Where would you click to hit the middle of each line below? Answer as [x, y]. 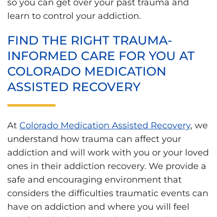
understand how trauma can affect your [94, 139]
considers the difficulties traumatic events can [108, 194]
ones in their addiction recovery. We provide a [107, 166]
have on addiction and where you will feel [98, 207]
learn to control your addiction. [74, 16]
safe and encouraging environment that [94, 180]
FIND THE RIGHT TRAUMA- [90, 40]
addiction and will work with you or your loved [108, 153]
